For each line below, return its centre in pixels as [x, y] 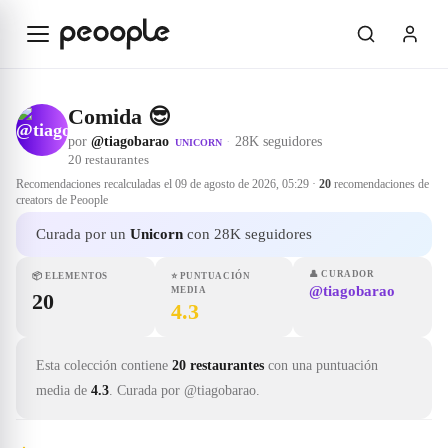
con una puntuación [323, 365]
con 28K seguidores [247, 234]
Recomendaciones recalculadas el [95, 184]
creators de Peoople [62, 200]
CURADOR [348, 274]
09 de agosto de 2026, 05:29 [242, 184]
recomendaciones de [380, 184]
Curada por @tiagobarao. [188, 390]
